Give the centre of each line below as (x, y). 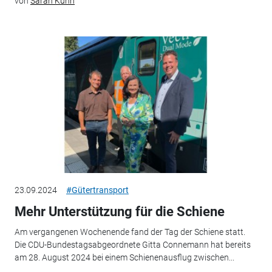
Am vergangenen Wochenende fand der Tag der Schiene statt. (130, 232)
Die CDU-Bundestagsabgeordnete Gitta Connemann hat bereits (132, 245)
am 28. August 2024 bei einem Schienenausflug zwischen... (124, 258)
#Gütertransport (97, 190)
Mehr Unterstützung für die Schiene (119, 211)
